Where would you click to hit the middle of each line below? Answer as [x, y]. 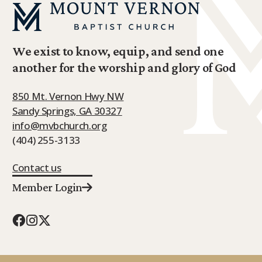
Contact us [37, 167]
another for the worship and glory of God [124, 68]
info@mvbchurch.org [60, 125]
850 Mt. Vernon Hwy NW [68, 96]
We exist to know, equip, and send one [118, 51]
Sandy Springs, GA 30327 [67, 111]
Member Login [47, 187]
